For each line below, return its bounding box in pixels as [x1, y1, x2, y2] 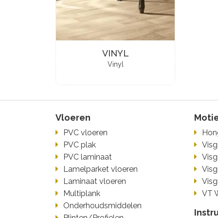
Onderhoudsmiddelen [63, 201, 142, 210]
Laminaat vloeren [63, 177, 126, 186]
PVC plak [63, 140, 96, 149]
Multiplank [63, 189, 100, 198]
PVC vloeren [63, 128, 108, 137]
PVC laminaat [63, 152, 112, 162]
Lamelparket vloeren [63, 164, 138, 174]
